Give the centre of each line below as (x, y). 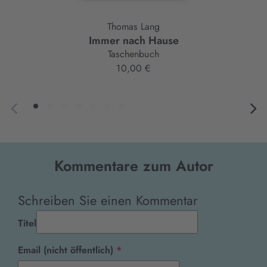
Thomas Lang (133, 26)
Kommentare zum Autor (133, 165)
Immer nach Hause (133, 40)
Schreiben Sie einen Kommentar (108, 200)
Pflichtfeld (143, 249)
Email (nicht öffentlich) (67, 250)
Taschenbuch (133, 54)
